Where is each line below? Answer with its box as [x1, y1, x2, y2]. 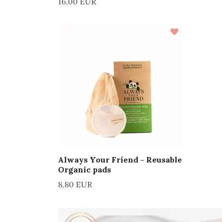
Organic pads [58, 164, 111, 174]
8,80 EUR [58, 179, 92, 189]
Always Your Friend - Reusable [58, 154, 182, 165]
